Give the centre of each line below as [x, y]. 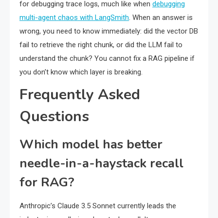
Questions [54, 117]
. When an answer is [161, 18]
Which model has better [91, 145]
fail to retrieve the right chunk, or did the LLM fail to [101, 45]
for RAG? [47, 182]
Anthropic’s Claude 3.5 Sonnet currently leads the [98, 206]
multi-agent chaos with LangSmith [74, 18]
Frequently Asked [80, 95]
